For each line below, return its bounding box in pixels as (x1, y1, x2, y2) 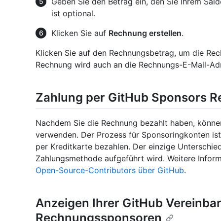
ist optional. (51, 8, 95, 19)
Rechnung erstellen (109, 28, 182, 38)
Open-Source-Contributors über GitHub (36, 165, 184, 176)
